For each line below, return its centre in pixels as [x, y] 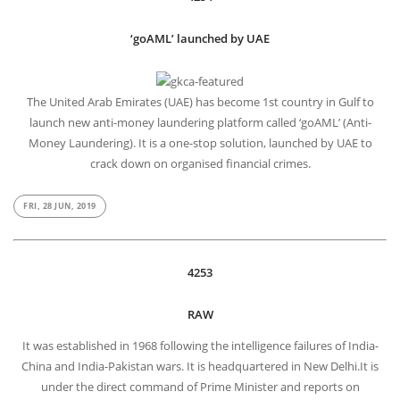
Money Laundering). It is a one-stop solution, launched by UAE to [200, 142]
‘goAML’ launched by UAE [200, 38]
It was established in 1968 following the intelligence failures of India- [200, 345]
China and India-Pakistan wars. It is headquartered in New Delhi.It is [200, 366]
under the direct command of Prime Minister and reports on [200, 386]
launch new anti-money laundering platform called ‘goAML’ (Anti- [200, 122]
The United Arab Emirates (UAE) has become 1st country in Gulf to [200, 101]
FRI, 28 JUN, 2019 [60, 206]
